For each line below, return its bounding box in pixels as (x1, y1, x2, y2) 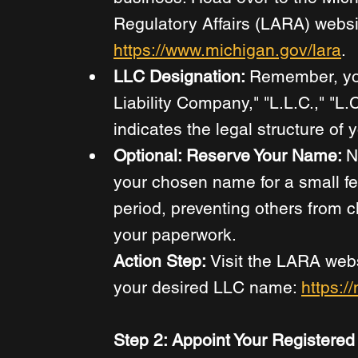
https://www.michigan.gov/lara (113, 40, 341, 61)
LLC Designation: (113, 66, 249, 87)
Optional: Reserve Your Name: (113, 145, 346, 166)
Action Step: (113, 251, 206, 272)
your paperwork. (113, 225, 241, 245)
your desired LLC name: (113, 277, 301, 298)
